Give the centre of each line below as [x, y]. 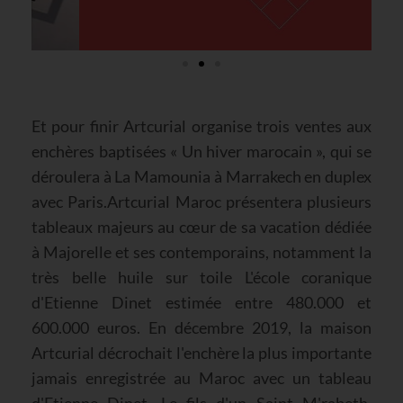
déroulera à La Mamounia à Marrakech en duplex [201, 176]
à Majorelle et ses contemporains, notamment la [201, 251]
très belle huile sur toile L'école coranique [201, 277]
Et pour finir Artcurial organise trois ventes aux [201, 125]
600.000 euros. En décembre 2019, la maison [201, 327]
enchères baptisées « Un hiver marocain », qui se [201, 151]
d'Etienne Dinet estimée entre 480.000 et [201, 302]
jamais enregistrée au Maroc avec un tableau [201, 377]
